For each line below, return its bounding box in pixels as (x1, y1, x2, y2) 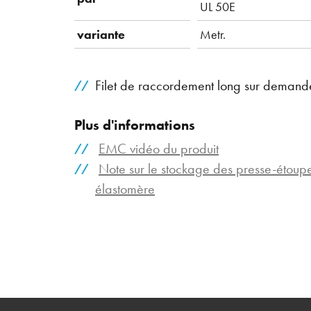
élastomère (95, 180, 155, 199)
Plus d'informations (74, 115, 195, 134)
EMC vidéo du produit (99, 140, 219, 158)
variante (77, 26, 125, 42)
